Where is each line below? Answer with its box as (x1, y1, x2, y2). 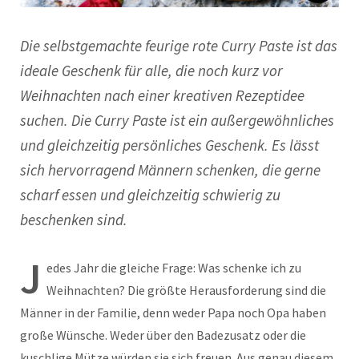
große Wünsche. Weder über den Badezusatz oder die (20, 326, 306, 343)
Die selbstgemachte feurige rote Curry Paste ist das (20, 35, 337, 55)
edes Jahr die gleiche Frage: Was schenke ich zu (46, 259, 301, 276)
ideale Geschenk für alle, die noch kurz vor (20, 60, 283, 80)
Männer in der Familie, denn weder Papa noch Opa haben (20, 304, 326, 321)
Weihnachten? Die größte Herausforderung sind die (46, 281, 326, 298)
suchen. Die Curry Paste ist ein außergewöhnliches (20, 110, 334, 130)
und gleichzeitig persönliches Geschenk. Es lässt (20, 135, 319, 155)
